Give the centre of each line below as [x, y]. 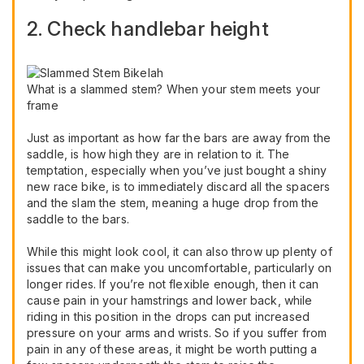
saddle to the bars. [78, 219]
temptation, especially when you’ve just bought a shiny [177, 171]
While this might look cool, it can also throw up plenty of [180, 252]
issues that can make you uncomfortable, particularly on [180, 268]
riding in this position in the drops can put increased [169, 317]
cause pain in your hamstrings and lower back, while [170, 301]
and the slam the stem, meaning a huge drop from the [173, 203]
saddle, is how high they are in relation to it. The [158, 154]
